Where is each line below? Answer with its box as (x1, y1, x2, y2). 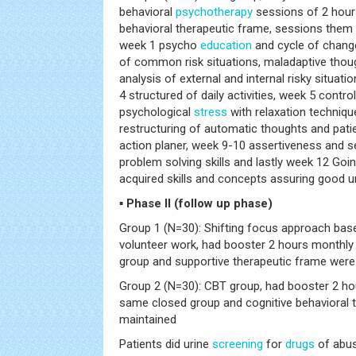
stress (194, 105, 227, 119)
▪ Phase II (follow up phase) (119, 196, 273, 211)
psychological (119, 105, 194, 119)
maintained (119, 312, 176, 327)
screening (212, 337, 263, 351)
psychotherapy (176, 5, 253, 19)
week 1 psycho (119, 38, 200, 52)
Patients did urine (119, 337, 212, 351)
